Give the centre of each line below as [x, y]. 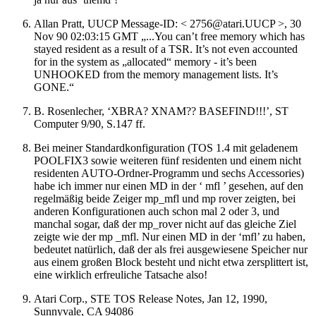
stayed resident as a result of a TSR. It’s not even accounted [166, 49]
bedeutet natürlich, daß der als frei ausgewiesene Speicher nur [171, 250]
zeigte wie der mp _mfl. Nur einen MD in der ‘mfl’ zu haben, [170, 237]
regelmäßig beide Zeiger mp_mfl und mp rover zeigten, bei [165, 199]
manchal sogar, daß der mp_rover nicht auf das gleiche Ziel [165, 224]
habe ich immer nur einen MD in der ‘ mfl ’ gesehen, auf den [169, 186]
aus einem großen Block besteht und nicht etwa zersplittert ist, [171, 262]
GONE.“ [54, 87]
